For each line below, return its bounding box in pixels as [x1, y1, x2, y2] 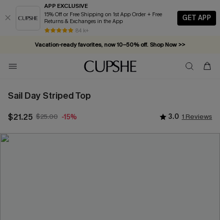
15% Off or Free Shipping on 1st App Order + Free [44, 11, 147, 18]
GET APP [182, 13, 211, 23]
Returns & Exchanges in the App [44, 18, 123, 25]
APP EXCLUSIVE [44, 2, 88, 10]
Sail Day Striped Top [8, 90, 91, 102]
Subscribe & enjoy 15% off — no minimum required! [40, 58, 180, 66]
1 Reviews [182, 112, 212, 121]
